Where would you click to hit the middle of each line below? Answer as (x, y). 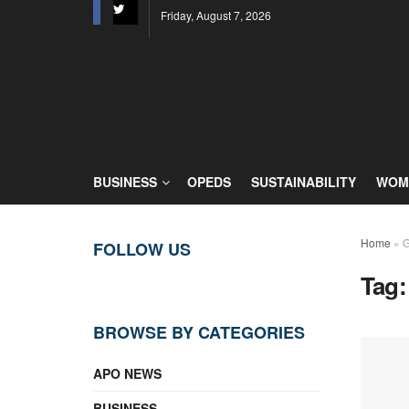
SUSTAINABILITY (304, 182)
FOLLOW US (142, 249)
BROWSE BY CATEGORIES (199, 332)
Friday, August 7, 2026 (216, 15)
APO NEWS (127, 373)
